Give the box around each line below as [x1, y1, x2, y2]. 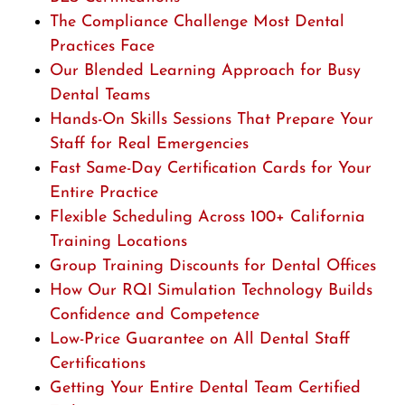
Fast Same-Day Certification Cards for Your [50, 160, 372, 178]
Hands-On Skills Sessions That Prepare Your [50, 111, 373, 129]
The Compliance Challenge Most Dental [50, 14, 344, 32]
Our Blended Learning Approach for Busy [50, 62, 361, 80]
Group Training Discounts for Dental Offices [50, 258, 376, 276]
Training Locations [50, 233, 187, 251]
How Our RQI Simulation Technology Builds [50, 282, 372, 300]
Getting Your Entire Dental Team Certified [50, 380, 361, 398]
